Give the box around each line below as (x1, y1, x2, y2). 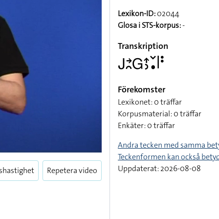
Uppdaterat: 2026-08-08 (118, 163, 201, 174)
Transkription (118, 40, 168, 52)
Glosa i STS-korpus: (118, 20, 181, 30)
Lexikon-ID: (118, 8, 155, 19)
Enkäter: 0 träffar (118, 120, 175, 131)
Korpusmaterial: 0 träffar (118, 109, 201, 119)
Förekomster (118, 84, 165, 95)
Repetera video (47, 165, 97, 175)
